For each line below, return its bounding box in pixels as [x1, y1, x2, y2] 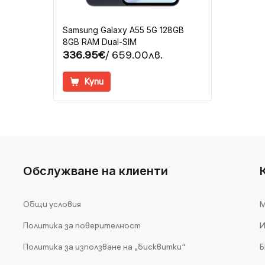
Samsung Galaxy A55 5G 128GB [62, 24, 184, 35]
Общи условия [23, 198, 81, 209]
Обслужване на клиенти [23, 163, 168, 178]
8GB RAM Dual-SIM [62, 36, 137, 47]
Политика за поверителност [23, 219, 141, 231]
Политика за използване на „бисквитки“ [23, 241, 185, 252]
